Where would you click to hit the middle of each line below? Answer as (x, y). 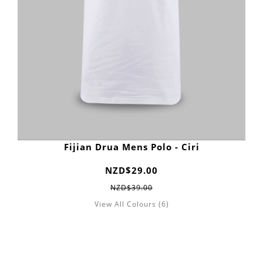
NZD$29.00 (131, 171)
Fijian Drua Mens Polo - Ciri (131, 147)
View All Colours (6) (131, 204)
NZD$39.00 (131, 188)
